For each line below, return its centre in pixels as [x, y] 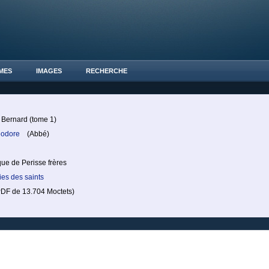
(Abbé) [35, 134]
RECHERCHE [107, 71]
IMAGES [49, 71]
